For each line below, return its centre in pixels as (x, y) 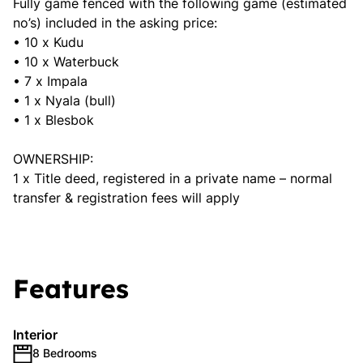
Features (71, 288)
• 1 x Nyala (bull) (64, 100)
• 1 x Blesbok (53, 120)
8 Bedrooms (65, 353)
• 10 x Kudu (48, 42)
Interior (35, 335)
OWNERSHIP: (53, 159)
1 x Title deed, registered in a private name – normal (173, 178)
